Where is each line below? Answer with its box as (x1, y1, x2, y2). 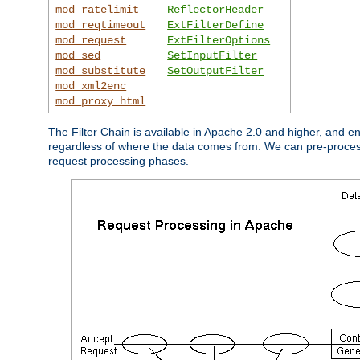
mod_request (55, 33, 127, 47)
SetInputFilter (167, 48, 258, 62)
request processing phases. (48, 153, 189, 167)
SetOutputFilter (167, 63, 264, 77)
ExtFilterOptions (167, 33, 271, 47)
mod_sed (55, 48, 101, 62)
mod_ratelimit (55, 2, 140, 16)
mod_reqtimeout (55, 18, 146, 31)
